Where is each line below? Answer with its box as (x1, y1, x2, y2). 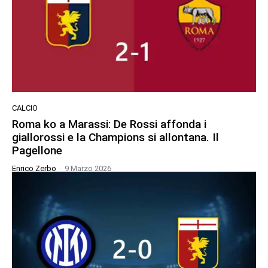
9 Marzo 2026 (65, 163, 111, 173)
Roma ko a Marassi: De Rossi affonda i (12, 117, 206, 131)
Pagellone (12, 143, 62, 157)
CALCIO (12, 103, 38, 112)
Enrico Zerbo (12, 163, 56, 173)
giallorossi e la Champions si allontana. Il (12, 130, 219, 144)
